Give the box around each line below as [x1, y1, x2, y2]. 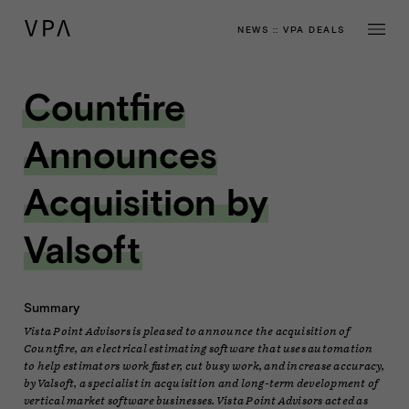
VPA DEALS [283, 23, 345, 35]
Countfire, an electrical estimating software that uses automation [24, 340, 373, 355]
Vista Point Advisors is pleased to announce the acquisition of [24, 322, 350, 338]
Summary [24, 299, 79, 315]
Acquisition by [24, 179, 268, 223]
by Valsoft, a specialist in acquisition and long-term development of [24, 374, 379, 390]
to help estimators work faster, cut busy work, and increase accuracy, [24, 357, 385, 372]
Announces [24, 131, 217, 175]
